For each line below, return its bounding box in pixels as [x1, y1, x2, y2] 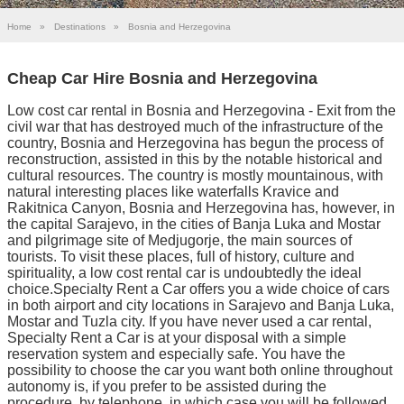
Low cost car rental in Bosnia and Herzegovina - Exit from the [7, 102, 396, 118]
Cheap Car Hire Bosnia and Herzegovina [7, 69, 317, 87]
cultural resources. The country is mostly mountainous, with [7, 167, 383, 183]
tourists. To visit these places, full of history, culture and [7, 248, 354, 264]
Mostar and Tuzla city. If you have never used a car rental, [7, 313, 372, 329]
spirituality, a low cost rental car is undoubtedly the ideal [7, 264, 362, 280]
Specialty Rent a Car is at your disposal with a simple [7, 329, 346, 345]
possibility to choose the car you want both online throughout [7, 362, 392, 378]
